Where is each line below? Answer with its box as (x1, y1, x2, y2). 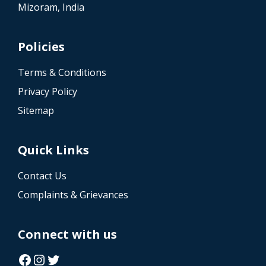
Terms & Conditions (18, 65, 106, 79)
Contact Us (18, 169, 66, 182)
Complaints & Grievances (18, 188, 128, 201)
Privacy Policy (18, 84, 77, 98)
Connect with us (18, 226, 117, 242)
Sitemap (18, 103, 54, 117)
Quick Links (18, 141, 89, 158)
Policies (18, 38, 65, 55)
